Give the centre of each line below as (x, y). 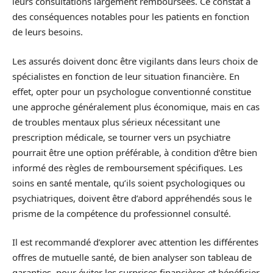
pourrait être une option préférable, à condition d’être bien (135, 152)
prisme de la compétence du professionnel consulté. (122, 213)
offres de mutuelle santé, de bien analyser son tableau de (132, 257)
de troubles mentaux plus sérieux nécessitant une (116, 122)
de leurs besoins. (48, 32)
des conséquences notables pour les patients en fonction (131, 16)
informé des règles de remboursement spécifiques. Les (127, 167)
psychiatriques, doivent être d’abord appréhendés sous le (132, 198)
